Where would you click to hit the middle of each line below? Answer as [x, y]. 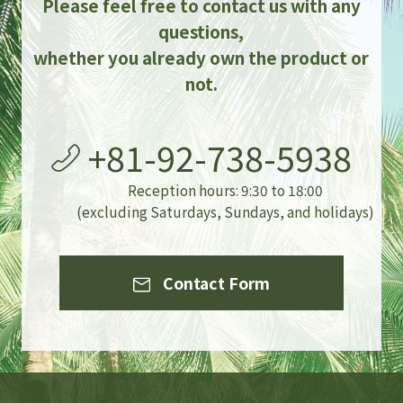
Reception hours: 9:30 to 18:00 [226, 190]
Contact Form [216, 283]
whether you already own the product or [201, 57]
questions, [201, 31]
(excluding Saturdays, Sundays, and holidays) [226, 212]
